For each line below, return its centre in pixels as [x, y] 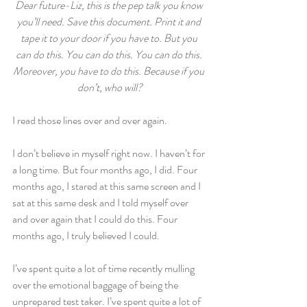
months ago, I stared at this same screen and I [108, 186]
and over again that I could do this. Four [96, 219]
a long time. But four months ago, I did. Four [106, 170]
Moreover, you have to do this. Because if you [110, 71]
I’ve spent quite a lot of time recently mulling [105, 268]
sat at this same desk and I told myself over [101, 202]
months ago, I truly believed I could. [86, 235]
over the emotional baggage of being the [96, 285]
